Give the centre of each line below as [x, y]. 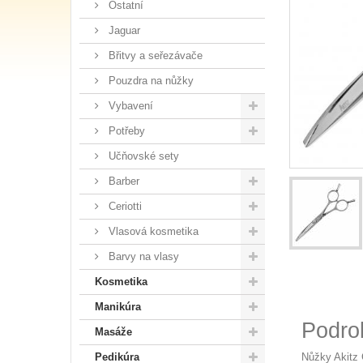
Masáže [113, 332]
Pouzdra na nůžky [149, 81]
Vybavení [129, 106]
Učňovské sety [142, 156]
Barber [122, 181]
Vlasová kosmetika [152, 231]
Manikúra [118, 307]
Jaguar [123, 30]
